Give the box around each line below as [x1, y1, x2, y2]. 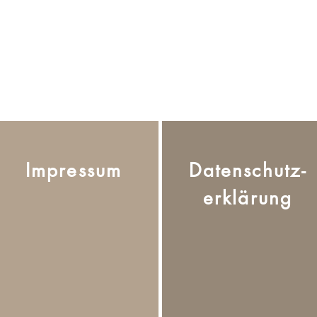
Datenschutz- [189, 158, 306, 183]
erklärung [203, 186, 292, 211]
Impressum [25, 158, 122, 183]
